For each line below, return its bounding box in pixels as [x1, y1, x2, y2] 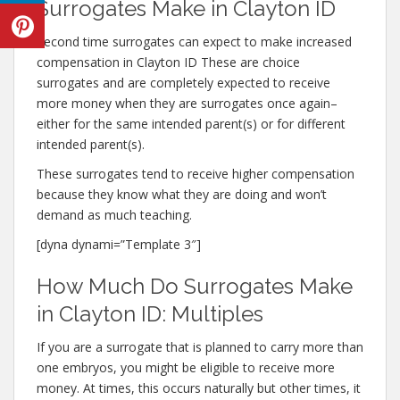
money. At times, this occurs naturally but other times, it [37, 379, 361, 396]
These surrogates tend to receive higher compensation [37, 165, 354, 182]
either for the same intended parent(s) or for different [37, 115, 346, 132]
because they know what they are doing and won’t [37, 186, 327, 203]
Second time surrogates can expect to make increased [37, 33, 352, 50]
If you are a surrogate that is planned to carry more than [37, 338, 363, 355]
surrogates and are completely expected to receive [37, 74, 330, 91]
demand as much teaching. [37, 206, 192, 223]
